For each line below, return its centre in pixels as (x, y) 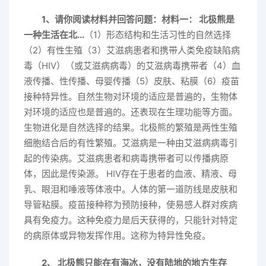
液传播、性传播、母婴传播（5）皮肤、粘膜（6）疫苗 (132, 81)
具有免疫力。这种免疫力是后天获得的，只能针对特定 (131, 220)
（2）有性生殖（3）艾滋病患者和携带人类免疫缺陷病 (132, 50)
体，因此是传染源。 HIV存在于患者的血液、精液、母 (130, 173)
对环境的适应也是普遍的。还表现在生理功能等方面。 (131, 112)
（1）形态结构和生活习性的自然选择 (158, 34)
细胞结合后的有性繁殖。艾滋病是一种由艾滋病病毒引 (131, 142)
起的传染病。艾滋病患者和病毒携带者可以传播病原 (126, 158)
